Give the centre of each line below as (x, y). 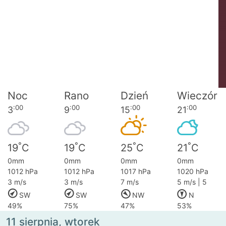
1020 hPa (193, 172)
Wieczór (197, 96)
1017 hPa (136, 172)
